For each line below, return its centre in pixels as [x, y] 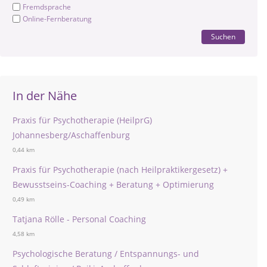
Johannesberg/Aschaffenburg [71, 135]
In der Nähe [45, 96]
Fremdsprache [47, 7]
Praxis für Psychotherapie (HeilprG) [82, 120]
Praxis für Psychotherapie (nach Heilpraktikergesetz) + [120, 170]
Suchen [223, 37]
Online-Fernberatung [57, 19]
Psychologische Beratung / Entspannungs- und [106, 254]
